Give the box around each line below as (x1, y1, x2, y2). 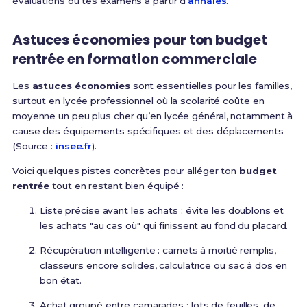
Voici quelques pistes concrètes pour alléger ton (12, 165, 240, 177)
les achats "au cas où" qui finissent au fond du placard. (39, 220, 288, 232)
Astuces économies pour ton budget (12, 30, 267, 50)
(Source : (12, 140, 56, 152)
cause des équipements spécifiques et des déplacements (12, 125, 284, 137)
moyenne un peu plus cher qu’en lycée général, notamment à (12, 110, 293, 122)
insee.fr (55, 140, 93, 152)
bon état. (39, 275, 82, 286)
